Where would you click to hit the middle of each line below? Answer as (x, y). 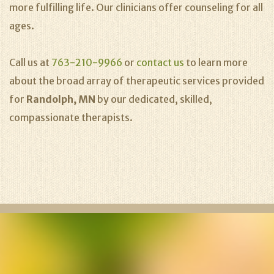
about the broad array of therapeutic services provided (137, 81)
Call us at (30, 62)
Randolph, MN (62, 99)
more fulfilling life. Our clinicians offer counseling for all (136, 7)
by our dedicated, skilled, (155, 99)
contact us (160, 62)
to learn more (216, 62)
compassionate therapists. (71, 117)
